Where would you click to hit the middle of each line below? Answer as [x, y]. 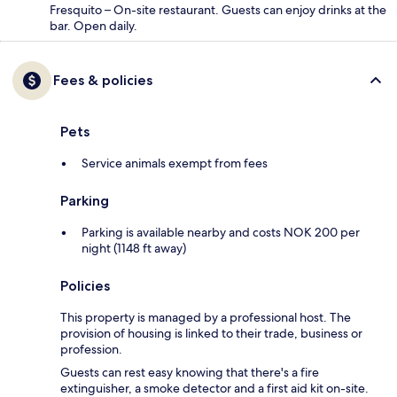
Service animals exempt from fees [175, 163]
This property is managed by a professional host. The [206, 317]
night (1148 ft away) [134, 248]
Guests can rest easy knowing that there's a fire [190, 372]
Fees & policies [103, 80]
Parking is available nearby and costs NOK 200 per [221, 232]
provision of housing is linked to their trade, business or [211, 333]
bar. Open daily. [93, 25]
